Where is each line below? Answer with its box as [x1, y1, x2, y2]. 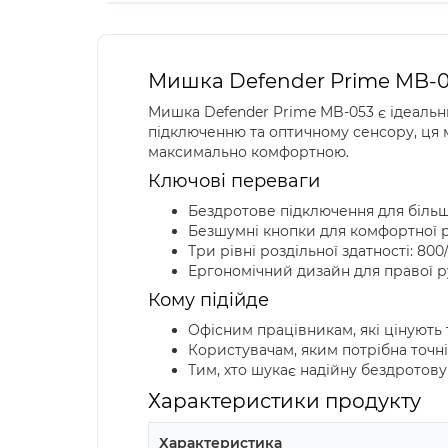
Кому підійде [148, 288, 269, 311]
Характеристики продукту [148, 388, 421, 413]
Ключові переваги [148, 169, 320, 192]
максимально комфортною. [148, 142, 349, 161]
